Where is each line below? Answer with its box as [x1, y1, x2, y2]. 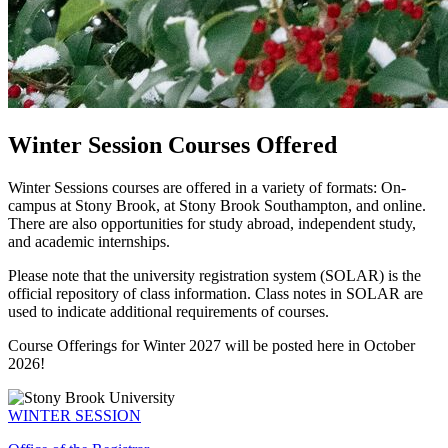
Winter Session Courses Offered [8, 131, 337, 158]
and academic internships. [8, 232, 170, 250]
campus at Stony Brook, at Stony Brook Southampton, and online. [8, 196, 426, 214]
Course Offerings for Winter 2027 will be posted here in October [8, 336, 415, 354]
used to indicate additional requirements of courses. [8, 302, 329, 320]
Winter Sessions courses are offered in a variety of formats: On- [8, 178, 406, 196]
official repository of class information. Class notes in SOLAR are [8, 284, 423, 302]
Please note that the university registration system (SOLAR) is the [8, 266, 421, 284]
